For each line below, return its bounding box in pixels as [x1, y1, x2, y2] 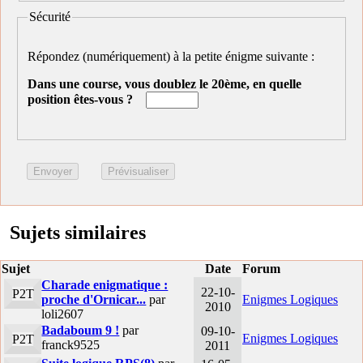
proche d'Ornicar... [41, 292, 147, 306]
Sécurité [29, 10, 70, 24]
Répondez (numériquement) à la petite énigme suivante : [28, 49, 318, 63]
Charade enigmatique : [41, 277, 169, 292]
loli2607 [41, 306, 84, 321]
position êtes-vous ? [28, 92, 133, 106]
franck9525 [41, 337, 100, 352]
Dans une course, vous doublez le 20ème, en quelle [28, 76, 301, 91]
